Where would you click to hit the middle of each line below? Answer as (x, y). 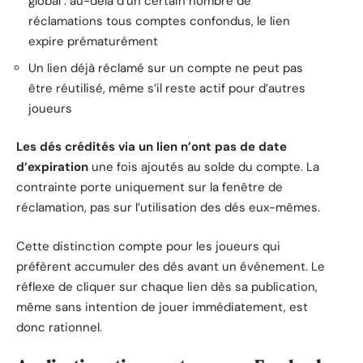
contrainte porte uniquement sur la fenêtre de (149, 188)
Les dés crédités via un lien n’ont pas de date (152, 147)
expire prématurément (93, 42)
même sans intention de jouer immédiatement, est (162, 307)
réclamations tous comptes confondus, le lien (159, 21)
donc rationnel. (59, 327)
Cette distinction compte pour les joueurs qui (148, 246)
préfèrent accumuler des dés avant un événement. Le (171, 266)
